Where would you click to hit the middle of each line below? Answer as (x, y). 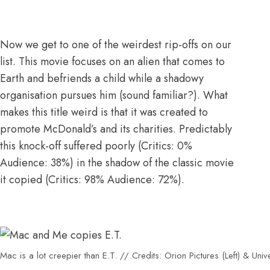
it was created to (169, 112)
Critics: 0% (167, 146)
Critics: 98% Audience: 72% (113, 179)
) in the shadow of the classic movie (152, 162)
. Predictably (202, 129)
